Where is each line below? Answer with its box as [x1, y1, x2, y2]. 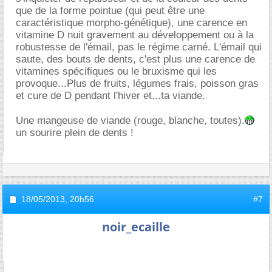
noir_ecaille [102, 218, 170, 235]
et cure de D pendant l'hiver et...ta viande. [16, 89, 205, 101]
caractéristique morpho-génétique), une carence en [16, 16, 247, 29]
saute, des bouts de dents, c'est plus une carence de [16, 53, 255, 65]
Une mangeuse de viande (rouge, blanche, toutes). [16, 114, 245, 126]
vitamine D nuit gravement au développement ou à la [16, 29, 254, 41]
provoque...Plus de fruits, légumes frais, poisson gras [16, 77, 259, 89]
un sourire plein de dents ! [16, 126, 134, 138]
